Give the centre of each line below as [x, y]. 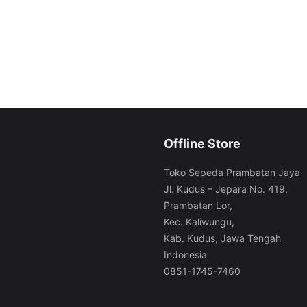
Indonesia [185, 255]
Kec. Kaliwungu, [199, 222]
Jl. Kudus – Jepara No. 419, [226, 189]
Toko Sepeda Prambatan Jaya [232, 172]
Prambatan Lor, [198, 205]
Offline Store [202, 144]
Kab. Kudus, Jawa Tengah [222, 238]
